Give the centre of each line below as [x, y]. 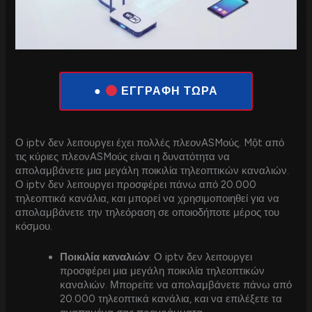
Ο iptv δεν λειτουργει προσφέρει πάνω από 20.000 [136, 185]
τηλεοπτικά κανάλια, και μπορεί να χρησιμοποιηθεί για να [148, 199]
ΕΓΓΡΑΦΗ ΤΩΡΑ [168, 91]
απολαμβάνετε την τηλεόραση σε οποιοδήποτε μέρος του [148, 213]
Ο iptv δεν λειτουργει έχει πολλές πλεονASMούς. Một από [150, 143]
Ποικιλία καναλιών [105, 257]
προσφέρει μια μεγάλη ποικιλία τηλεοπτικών [163, 271]
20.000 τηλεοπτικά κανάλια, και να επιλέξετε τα [171, 298]
